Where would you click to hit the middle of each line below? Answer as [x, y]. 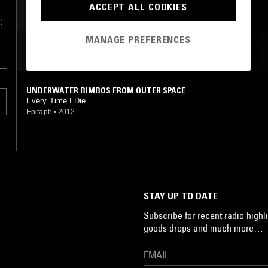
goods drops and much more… [203, 228]
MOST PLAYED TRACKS [79, 50]
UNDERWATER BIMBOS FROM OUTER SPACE [106, 90]
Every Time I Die [56, 100]
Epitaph [39, 112]
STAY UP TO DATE [181, 195]
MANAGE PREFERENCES [138, 40]
